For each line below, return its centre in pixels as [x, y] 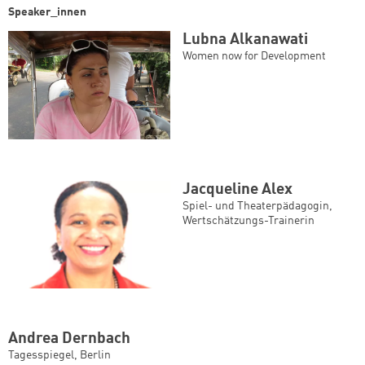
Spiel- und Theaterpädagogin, [257, 206]
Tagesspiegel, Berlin [59, 356]
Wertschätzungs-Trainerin [248, 220]
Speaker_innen [47, 13]
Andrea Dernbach [69, 339]
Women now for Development [254, 57]
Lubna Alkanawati [245, 40]
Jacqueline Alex [237, 189]
